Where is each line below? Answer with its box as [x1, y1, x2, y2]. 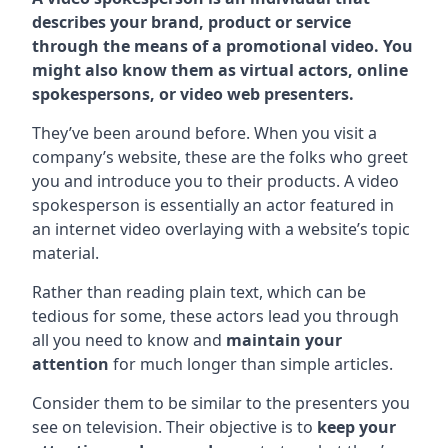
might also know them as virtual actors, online [32, 59, 408, 82]
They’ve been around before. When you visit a [32, 122, 377, 145]
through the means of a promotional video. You [32, 35, 413, 58]
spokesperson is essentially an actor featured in [32, 194, 394, 217]
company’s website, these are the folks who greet [32, 146, 408, 169]
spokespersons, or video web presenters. [32, 83, 354, 106]
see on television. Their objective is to [32, 416, 317, 439]
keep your [317, 416, 396, 439]
